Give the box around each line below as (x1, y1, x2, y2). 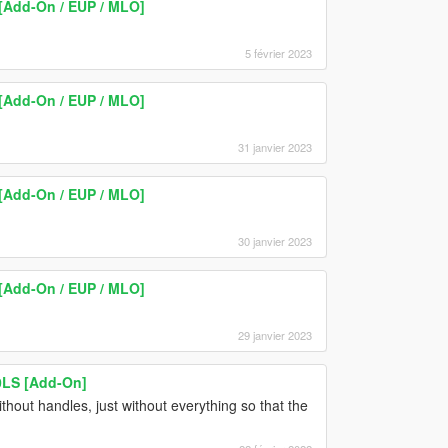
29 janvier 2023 (237, 326, 312, 343)
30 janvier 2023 (237, 232, 312, 249)
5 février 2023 (244, 44, 312, 61)
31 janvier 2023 (237, 138, 312, 155)
